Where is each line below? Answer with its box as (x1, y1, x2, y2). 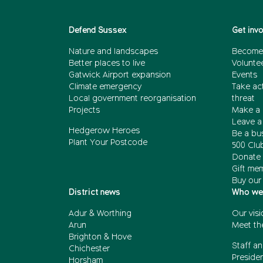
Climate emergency (69, 82, 141, 91)
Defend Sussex (69, 26, 127, 35)
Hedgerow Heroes (69, 126, 140, 135)
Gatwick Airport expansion (69, 70, 171, 79)
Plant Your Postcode (69, 138, 147, 147)
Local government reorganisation (69, 94, 196, 103)
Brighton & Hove (69, 232, 131, 241)
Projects (69, 106, 100, 114)
